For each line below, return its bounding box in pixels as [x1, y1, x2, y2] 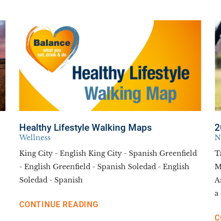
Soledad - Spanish [19, 176, 83, 184]
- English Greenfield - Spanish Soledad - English [19, 162, 190, 171]
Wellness [19, 134, 51, 143]
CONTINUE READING [19, 199, 99, 209]
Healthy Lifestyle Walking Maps [19, 122, 152, 134]
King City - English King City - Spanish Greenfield [19, 149, 197, 158]
